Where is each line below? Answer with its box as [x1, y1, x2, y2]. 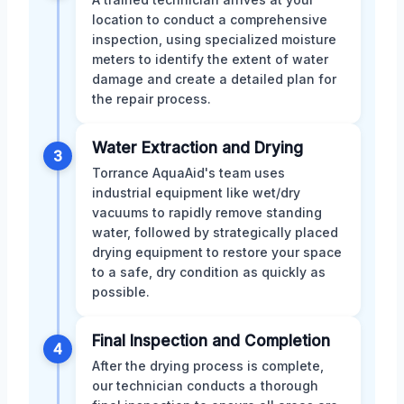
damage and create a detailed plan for [92, 70, 336, 87]
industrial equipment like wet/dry [92, 184, 300, 200]
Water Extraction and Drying [92, 138, 303, 157]
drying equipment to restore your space [92, 243, 342, 260]
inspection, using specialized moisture [92, 31, 336, 47]
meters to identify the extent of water [92, 50, 328, 67]
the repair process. [92, 90, 211, 106]
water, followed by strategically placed [92, 224, 338, 240]
